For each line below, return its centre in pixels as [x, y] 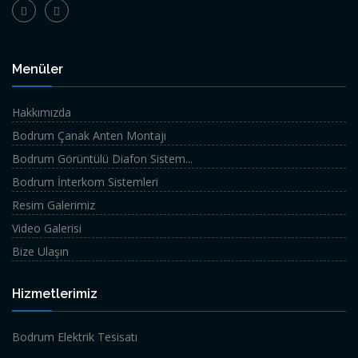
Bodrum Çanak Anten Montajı [89, 135]
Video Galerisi [47, 228]
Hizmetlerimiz [55, 294]
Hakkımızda [42, 112]
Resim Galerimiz [54, 205]
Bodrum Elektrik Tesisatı [75, 337]
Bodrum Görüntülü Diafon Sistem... [102, 159]
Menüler [38, 69]
